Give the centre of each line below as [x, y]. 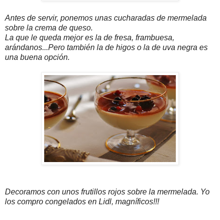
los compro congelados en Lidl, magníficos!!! [82, 201]
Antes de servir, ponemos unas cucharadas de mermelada [106, 18]
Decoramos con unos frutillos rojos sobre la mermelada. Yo [107, 192]
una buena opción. [37, 57]
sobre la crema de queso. [49, 27]
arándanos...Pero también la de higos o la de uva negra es [106, 47]
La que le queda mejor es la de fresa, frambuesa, [90, 37]
